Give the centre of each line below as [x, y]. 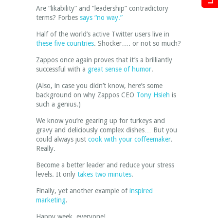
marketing [51, 200]
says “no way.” [101, 18]
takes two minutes [104, 174]
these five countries [65, 43]
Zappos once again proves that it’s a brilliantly [104, 60]
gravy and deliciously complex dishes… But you [107, 130]
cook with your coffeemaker [129, 139]
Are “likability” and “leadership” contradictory [102, 8]
